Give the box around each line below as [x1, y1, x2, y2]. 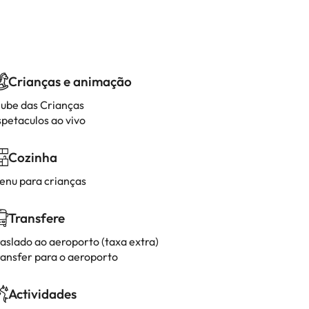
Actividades [8, 286, 77, 302]
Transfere [8, 210, 65, 226]
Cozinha [8, 149, 57, 166]
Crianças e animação [8, 73, 132, 90]
